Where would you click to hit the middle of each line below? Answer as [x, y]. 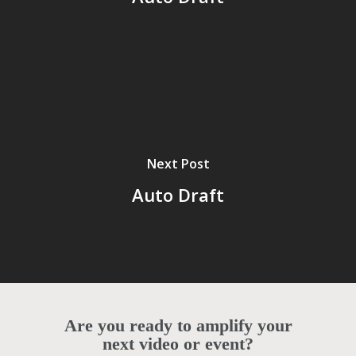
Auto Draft [178, 194]
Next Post [178, 163]
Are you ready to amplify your [178, 325]
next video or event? [178, 344]
